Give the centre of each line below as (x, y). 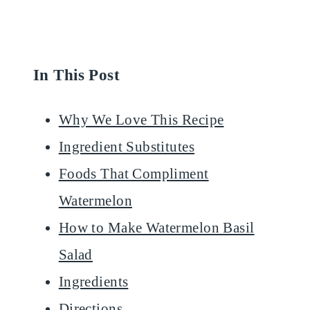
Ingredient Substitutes (126, 147)
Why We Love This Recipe (141, 120)
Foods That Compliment (134, 174)
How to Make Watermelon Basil (156, 228)
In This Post (77, 75)
